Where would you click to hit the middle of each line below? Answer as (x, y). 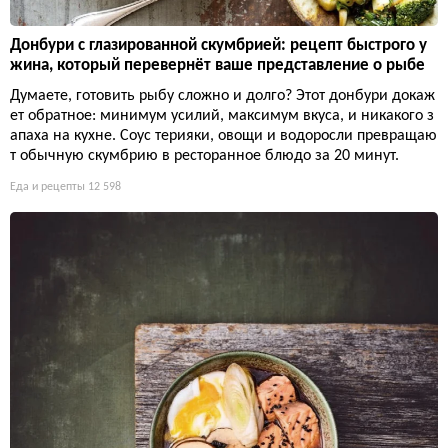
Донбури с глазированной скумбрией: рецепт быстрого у (218, 45)
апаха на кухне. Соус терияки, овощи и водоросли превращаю (223, 135)
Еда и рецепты (47, 186)
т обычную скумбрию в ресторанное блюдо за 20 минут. (204, 155)
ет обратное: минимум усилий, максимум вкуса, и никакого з (222, 115)
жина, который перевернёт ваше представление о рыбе (217, 65)
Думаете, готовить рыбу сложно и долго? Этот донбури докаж (222, 95)
